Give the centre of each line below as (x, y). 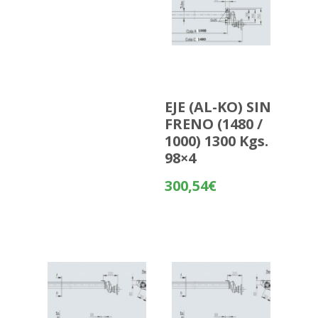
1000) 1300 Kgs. (216, 141)
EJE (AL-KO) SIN (218, 106)
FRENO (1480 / (213, 124)
